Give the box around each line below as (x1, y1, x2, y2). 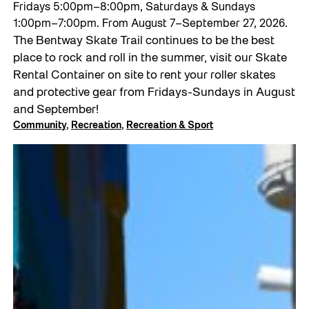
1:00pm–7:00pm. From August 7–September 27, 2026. (13, 19, 288, 29)
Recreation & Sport (126, 121, 214, 130)
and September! (13, 104, 99, 115)
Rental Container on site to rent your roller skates (13, 70, 277, 81)
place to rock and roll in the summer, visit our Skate (13, 52, 288, 63)
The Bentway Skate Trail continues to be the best (13, 35, 275, 46)
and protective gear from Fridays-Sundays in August (13, 87, 296, 98)
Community (13, 121, 67, 130)
